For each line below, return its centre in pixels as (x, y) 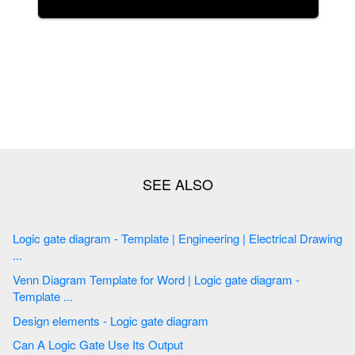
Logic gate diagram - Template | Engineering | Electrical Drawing (41, 239)
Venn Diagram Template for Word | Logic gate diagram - (103, 279)
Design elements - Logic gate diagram (187, 320)
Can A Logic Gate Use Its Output (145, 345)
